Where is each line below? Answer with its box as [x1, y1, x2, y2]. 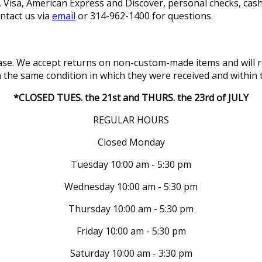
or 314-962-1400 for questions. [75, 9, 213, 23]
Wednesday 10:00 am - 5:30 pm [64, 180, 198, 193]
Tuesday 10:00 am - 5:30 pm [71, 157, 191, 171]
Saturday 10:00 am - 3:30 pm [70, 246, 192, 260]
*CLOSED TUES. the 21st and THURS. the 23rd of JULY [13, 91, 249, 104]
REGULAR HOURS [93, 113, 169, 126]
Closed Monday [97, 135, 165, 149]
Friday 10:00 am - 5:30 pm [76, 224, 186, 237]
